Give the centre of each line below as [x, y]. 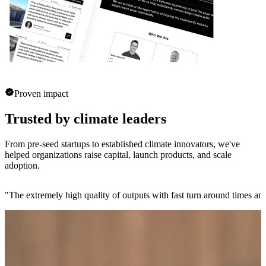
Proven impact [41, 94]
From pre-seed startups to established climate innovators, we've [122, 144]
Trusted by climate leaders [85, 118]
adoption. [22, 165]
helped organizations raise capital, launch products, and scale [118, 154]
